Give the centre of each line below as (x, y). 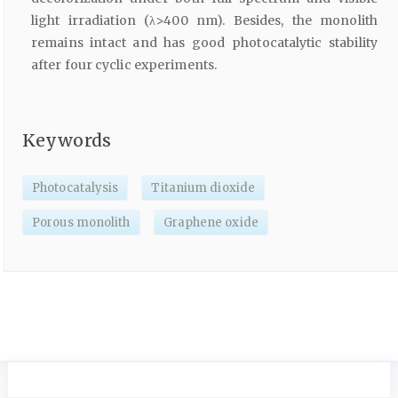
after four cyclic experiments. (124, 65)
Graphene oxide (211, 223)
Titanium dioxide (203, 188)
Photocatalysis (76, 188)
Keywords (67, 140)
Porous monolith (81, 223)
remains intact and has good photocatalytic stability (204, 43)
